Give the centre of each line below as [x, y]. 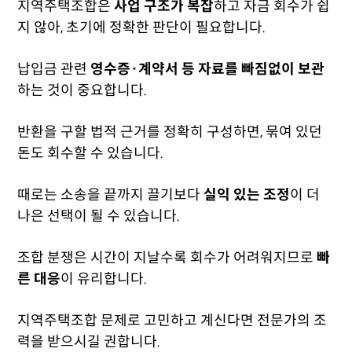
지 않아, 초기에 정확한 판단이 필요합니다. [142, 27]
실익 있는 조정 [247, 195]
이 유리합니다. [104, 279]
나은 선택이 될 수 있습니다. [99, 216]
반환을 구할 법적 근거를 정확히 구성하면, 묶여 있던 [170, 132]
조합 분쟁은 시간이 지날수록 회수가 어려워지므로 [167, 258]
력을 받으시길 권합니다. [89, 342]
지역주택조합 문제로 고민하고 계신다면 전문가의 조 [172, 321]
